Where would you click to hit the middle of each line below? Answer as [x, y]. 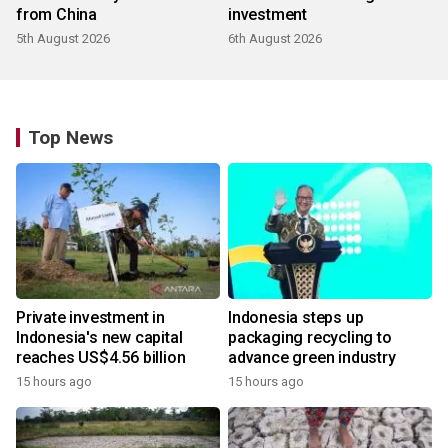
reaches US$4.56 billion [101, 358]
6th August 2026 [275, 39]
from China [56, 15]
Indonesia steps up [296, 318]
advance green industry [312, 358]
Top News [70, 138]
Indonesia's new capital [99, 338]
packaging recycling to [310, 338]
